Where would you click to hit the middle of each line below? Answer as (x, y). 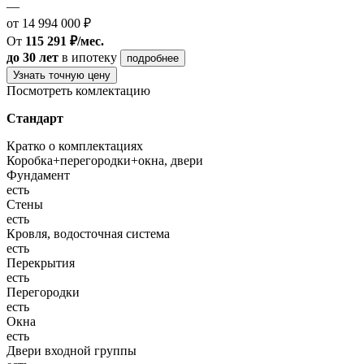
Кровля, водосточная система (88, 233)
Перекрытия (41, 262)
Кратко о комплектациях (75, 145)
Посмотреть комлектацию (78, 90)
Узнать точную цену (62, 75)
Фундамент (38, 175)
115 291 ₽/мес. (65, 41)
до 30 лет (32, 57)
